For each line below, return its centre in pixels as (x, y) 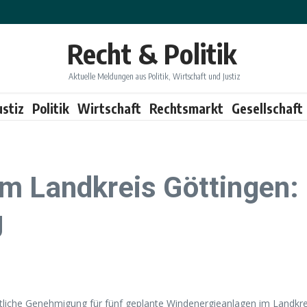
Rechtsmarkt (186, 108)
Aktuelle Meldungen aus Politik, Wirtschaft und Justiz (154, 76)
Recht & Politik (151, 53)
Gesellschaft (267, 108)
